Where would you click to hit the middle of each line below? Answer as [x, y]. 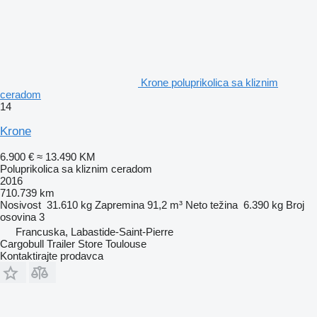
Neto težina [212, 204]
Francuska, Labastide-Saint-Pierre [94, 231]
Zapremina [120, 204]
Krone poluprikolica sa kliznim [209, 82]
